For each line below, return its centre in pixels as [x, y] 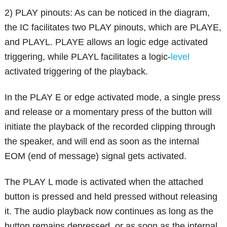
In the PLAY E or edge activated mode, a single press [113, 97]
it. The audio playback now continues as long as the [109, 211]
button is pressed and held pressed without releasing [111, 196]
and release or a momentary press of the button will [108, 112]
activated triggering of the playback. [77, 71]
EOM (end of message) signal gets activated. [96, 156]
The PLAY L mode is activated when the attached [104, 182]
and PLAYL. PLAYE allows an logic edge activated [106, 42]
